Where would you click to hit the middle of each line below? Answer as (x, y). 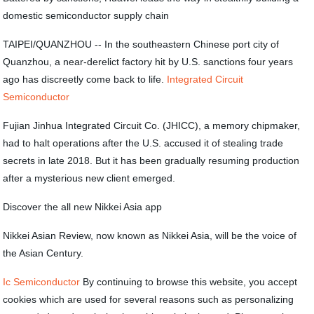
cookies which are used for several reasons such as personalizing (149, 299)
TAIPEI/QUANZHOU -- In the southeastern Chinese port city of (141, 44)
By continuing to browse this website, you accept (189, 282)
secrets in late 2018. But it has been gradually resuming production (151, 161)
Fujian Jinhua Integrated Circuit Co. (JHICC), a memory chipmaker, (152, 125)
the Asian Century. (43, 253)
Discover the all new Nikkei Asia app (83, 207)
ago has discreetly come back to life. (85, 79)
